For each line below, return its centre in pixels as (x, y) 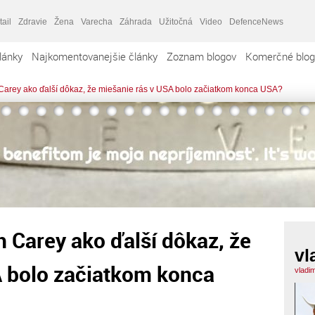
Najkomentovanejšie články (95, 56)
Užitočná (176, 21)
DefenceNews (256, 21)
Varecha (97, 21)
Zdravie (33, 21)
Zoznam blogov (201, 56)
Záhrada (136, 21)
